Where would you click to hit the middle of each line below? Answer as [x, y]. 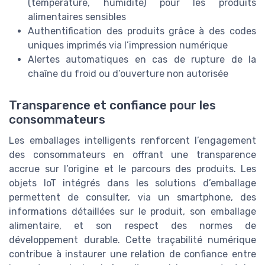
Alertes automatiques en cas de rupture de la [142, 59]
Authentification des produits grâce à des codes [142, 31]
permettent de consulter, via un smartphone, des [132, 198]
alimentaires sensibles [77, 17]
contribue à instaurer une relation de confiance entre [132, 254]
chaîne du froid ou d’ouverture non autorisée [128, 73]
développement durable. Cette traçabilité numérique [132, 240]
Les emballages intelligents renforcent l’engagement [132, 141]
